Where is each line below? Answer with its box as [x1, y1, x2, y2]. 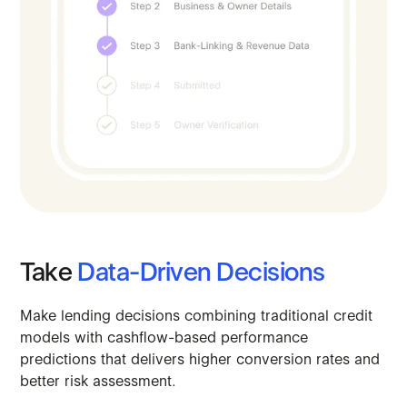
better [20, 372, 61, 390]
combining [184, 306, 257, 324]
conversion [236, 350, 313, 368]
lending [61, 306, 112, 324]
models [20, 328, 71, 346]
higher [189, 350, 233, 368]
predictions [20, 350, 97, 368]
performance [221, 328, 309, 346]
